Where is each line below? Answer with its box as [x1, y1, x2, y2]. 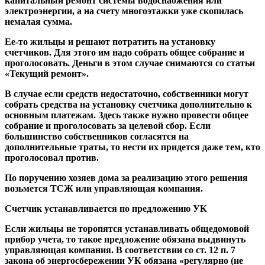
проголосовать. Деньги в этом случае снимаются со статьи [5, 58, 255, 69]
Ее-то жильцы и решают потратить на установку [5, 37, 215, 47]
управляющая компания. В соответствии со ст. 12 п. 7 [5, 245, 235, 256]
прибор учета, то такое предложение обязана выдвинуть [5, 234, 245, 245]
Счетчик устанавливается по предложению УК [5, 203, 207, 214]
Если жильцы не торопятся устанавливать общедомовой [5, 224, 249, 234]
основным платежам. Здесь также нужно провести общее [5, 110, 248, 121]
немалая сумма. [5, 17, 72, 27]
